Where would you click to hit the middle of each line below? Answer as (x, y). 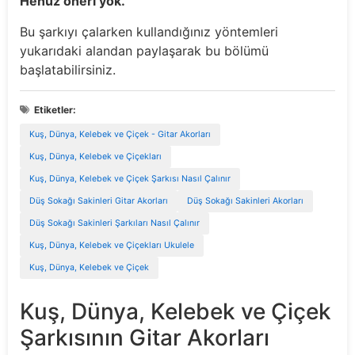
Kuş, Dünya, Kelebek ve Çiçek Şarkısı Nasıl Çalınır (130, 179)
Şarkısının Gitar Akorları (145, 338)
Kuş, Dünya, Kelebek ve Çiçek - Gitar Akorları (120, 135)
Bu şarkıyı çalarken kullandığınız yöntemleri (149, 31)
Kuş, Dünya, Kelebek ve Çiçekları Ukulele (112, 246)
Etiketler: (55, 110)
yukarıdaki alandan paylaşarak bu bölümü (144, 50)
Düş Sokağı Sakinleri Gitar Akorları (99, 201)
